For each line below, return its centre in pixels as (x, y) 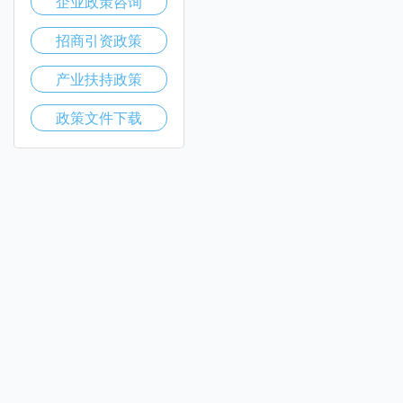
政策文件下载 (99, 117)
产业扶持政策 (99, 79)
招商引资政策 (99, 40)
